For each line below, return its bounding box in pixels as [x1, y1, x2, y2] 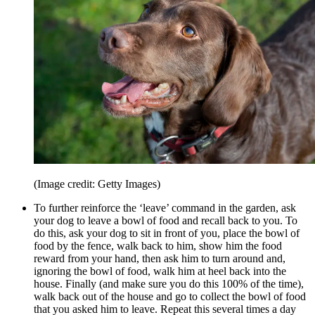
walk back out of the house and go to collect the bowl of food [34, 290, 306, 302]
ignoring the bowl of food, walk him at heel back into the [34, 264, 286, 277]
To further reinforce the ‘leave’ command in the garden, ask [34, 201, 296, 214]
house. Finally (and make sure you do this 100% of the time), [34, 277, 304, 290]
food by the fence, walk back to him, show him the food [34, 239, 282, 252]
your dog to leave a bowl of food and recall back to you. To [34, 214, 297, 226]
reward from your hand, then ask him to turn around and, [34, 252, 285, 264]
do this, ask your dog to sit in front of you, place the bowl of [34, 226, 300, 239]
